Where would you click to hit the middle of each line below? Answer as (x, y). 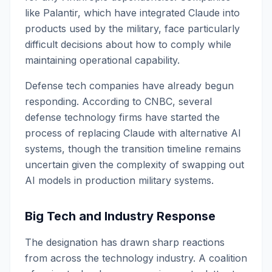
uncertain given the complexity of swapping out (134, 165)
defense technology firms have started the (122, 117)
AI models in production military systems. (119, 180)
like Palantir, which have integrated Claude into (132, 13)
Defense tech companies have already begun (129, 86)
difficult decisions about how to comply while (128, 44)
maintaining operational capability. (102, 60)
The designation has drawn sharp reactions (125, 242)
